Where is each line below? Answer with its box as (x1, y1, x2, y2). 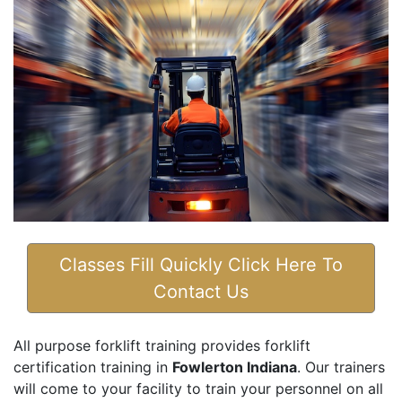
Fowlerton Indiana (172, 358, 297, 377)
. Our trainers (297, 358, 385, 377)
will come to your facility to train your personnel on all (13, 380, 383, 398)
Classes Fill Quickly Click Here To (59, 254, 343, 276)
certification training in (13, 358, 172, 377)
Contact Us (153, 281, 249, 303)
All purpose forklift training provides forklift (13, 336, 310, 355)
